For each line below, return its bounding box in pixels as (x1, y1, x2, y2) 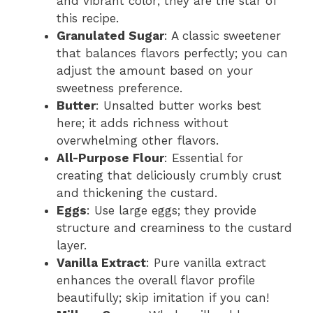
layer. (57, 238, 87, 253)
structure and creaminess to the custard (57, 221, 292, 235)
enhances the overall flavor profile (57, 273, 255, 288)
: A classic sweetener (164, 29, 281, 43)
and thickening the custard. (57, 186, 217, 201)
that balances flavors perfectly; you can (57, 46, 288, 61)
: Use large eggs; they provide (87, 203, 256, 218)
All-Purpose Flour (57, 151, 164, 166)
